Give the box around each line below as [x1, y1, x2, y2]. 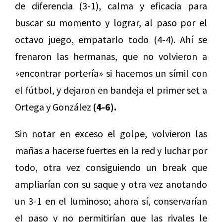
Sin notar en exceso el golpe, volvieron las [15, 127, 207, 140]
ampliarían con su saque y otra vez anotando [15, 178, 207, 191]
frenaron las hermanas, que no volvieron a [15, 50, 207, 63]
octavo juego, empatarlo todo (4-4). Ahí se [15, 33, 207, 46]
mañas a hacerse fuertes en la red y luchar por [15, 144, 207, 157]
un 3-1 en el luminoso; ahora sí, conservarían [15, 195, 207, 208]
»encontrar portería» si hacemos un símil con [15, 67, 207, 80]
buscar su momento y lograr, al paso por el [15, 16, 207, 29]
